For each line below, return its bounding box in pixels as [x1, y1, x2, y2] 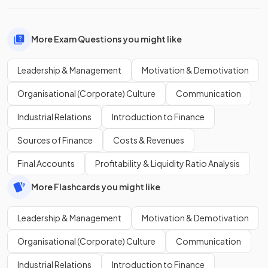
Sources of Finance [17, 134, 93, 145]
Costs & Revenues [113, 134, 184, 145]
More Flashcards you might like [31, 181, 160, 193]
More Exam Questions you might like [31, 33, 182, 45]
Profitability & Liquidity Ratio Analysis [95, 157, 240, 169]
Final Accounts [17, 157, 75, 169]
